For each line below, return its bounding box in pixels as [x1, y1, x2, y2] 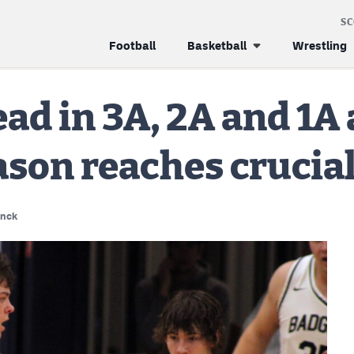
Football [109, 39, 156, 52]
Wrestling [292, 39, 347, 52]
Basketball [187, 39, 247, 52]
